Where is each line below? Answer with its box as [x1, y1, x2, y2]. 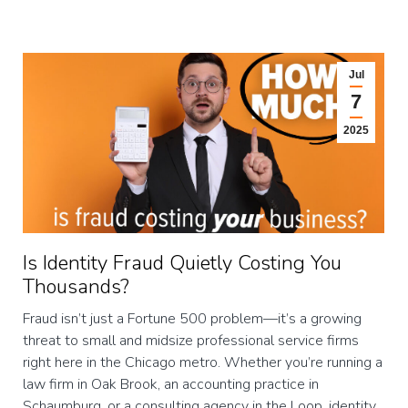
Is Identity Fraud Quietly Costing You [23, 250, 342, 278]
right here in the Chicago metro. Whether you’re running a [23, 352, 382, 373]
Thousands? [23, 273, 129, 301]
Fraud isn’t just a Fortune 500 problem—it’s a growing [23, 309, 362, 330]
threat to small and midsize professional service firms [23, 331, 359, 352]
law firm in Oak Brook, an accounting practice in [23, 374, 319, 395]
